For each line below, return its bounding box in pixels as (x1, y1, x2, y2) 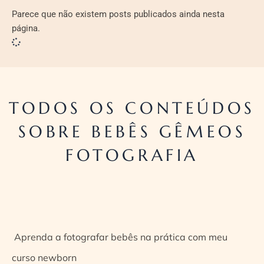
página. (12, 22, 40, 34)
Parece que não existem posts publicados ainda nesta (12, 8, 225, 19)
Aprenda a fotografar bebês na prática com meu (12, 230, 227, 243)
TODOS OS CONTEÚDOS (9, 97, 255, 118)
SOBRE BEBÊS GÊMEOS (18, 121, 246, 142)
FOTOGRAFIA (65, 144, 199, 166)
